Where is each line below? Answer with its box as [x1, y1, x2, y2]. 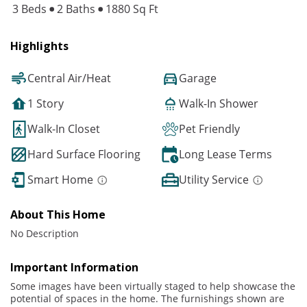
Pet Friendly [179, 121, 240, 137]
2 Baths [54, 1, 98, 17]
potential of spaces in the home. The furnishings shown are [10, 292, 284, 306]
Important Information [10, 260, 138, 275]
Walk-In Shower [179, 96, 258, 112]
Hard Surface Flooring [27, 147, 140, 162]
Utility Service [179, 172, 249, 188]
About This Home [10, 207, 106, 223]
